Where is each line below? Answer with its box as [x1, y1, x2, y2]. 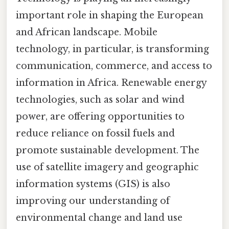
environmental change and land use [16, 212, 182, 223]
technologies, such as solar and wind [16, 94, 185, 105]
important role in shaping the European [16, 9, 203, 21]
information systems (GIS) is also [16, 178, 170, 190]
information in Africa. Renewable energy [16, 77, 207, 88]
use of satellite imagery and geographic [16, 161, 199, 173]
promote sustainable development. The [16, 144, 199, 156]
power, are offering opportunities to [16, 110, 185, 122]
